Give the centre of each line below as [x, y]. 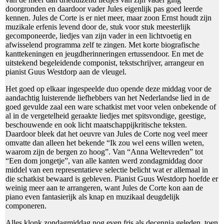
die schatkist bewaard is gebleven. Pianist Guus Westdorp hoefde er [112, 178]
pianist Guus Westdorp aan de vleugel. [66, 71]
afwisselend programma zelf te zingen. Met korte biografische [102, 44]
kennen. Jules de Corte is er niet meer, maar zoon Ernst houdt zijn [108, 17]
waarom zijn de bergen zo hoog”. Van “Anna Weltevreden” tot [104, 151]
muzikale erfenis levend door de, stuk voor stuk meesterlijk [98, 26]
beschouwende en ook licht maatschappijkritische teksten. [96, 124]
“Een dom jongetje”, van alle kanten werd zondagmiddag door [104, 160]
